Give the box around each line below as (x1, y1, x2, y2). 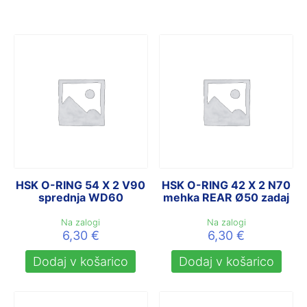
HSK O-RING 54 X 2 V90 (16, 177, 146, 192)
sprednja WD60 (38, 190, 123, 204)
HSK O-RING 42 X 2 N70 (162, 177, 291, 192)
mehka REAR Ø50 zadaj (163, 190, 290, 204)
